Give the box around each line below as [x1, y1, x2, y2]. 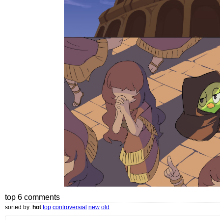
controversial [53, 203, 87, 211]
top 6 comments [5, 192, 60, 201]
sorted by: [5, 203, 32, 211]
